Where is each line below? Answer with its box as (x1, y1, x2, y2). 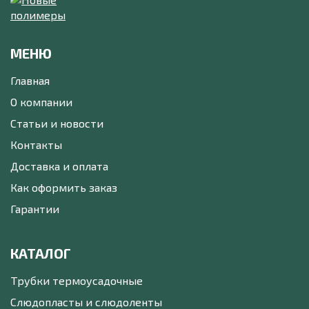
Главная (10, 73, 50, 87)
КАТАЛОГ (10, 244, 71, 261)
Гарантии (10, 201, 59, 215)
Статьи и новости (10, 116, 103, 130)
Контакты (10, 137, 62, 151)
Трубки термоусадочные (10, 273, 143, 287)
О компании (10, 94, 72, 108)
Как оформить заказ (10, 180, 117, 194)
